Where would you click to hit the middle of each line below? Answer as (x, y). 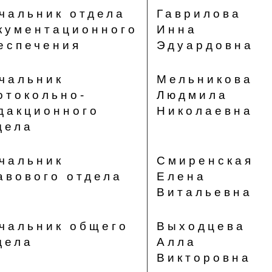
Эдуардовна (205, 45)
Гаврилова (199, 14)
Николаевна (205, 111)
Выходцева (201, 226)
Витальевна (204, 192)
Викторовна (204, 258)
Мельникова (205, 79)
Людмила (192, 95)
